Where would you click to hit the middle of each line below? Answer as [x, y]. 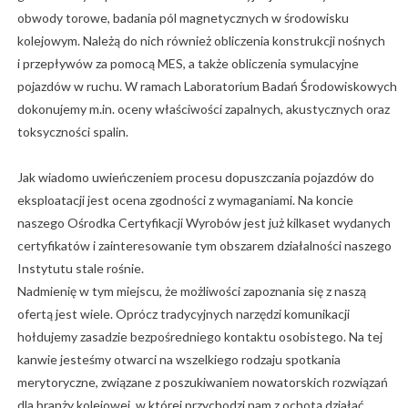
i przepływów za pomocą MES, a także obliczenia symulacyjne [188, 64]
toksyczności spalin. [72, 132]
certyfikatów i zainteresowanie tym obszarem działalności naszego [204, 246]
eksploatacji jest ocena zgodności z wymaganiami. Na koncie [185, 200]
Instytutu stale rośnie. [80, 269]
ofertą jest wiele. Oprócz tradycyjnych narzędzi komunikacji [183, 314]
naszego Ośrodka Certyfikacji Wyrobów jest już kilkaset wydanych [204, 223]
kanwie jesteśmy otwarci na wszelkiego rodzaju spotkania [178, 360]
